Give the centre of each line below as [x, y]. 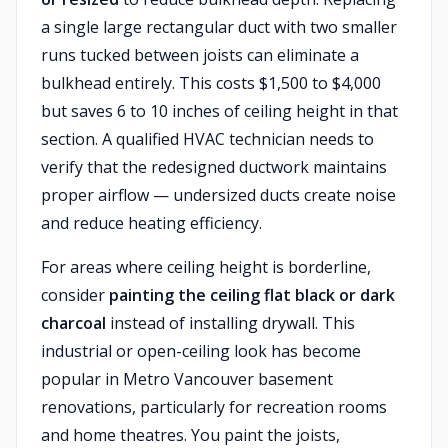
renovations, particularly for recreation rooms [214, 407]
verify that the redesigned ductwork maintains [214, 167]
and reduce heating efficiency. [151, 223]
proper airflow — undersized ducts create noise [218, 195]
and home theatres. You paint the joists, [190, 435]
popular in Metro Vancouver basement [187, 379]
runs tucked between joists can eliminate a [200, 55]
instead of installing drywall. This [230, 323]
